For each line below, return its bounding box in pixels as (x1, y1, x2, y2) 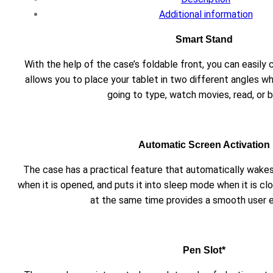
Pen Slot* (183, 244, 226, 255)
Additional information (158, 8, 253, 20)
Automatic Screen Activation (138, 139, 271, 150)
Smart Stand (175, 34, 233, 44)
